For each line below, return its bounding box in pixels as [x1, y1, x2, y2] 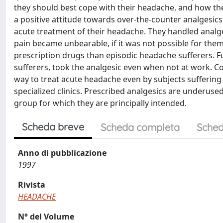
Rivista [18, 179, 45, 190]
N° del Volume [18, 211, 74, 222]
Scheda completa [101, 121, 180, 133]
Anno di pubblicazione [18, 147, 107, 158]
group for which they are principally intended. [14, 98, 187, 109]
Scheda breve [22, 120, 84, 133]
